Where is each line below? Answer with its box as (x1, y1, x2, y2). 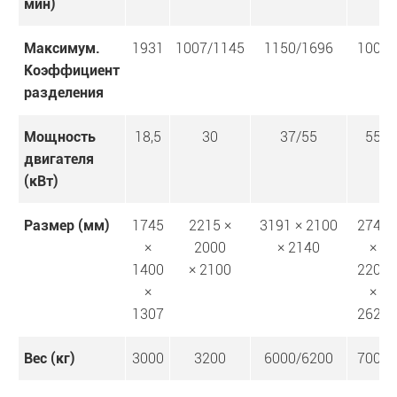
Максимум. (24, 40, 100, 58)
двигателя (24, 151, 94, 168)
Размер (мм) (24, 217, 110, 235)
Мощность (24, 128, 96, 146)
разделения (24, 84, 104, 102)
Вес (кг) (24, 350, 75, 368)
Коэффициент (24, 62, 120, 80)
